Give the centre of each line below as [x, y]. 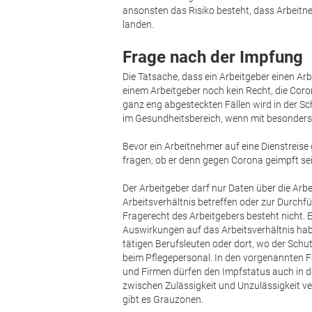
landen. [139, 25]
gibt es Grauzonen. [163, 300]
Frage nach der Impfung [213, 57]
